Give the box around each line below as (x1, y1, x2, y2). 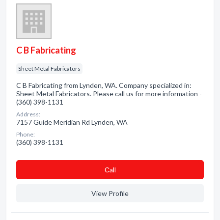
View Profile (91, 189, 129, 197)
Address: (16, 110, 40, 118)
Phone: (16, 131, 35, 138)
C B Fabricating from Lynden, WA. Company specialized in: (16, 81, 192, 89)
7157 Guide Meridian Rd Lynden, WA (16, 118, 128, 126)
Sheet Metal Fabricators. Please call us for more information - (16, 89, 202, 98)
